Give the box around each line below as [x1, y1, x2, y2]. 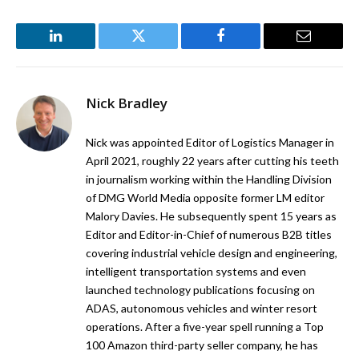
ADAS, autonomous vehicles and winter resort [86, 301, 317, 316]
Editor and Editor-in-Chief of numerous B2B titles [86, 228, 332, 242]
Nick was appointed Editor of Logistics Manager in [86, 135, 334, 150]
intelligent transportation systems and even [86, 264, 306, 279]
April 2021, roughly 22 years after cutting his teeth [86, 154, 339, 168]
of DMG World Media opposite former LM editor [86, 191, 325, 205]
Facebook [220, 40, 276, 55]
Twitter [137, 40, 179, 55]
